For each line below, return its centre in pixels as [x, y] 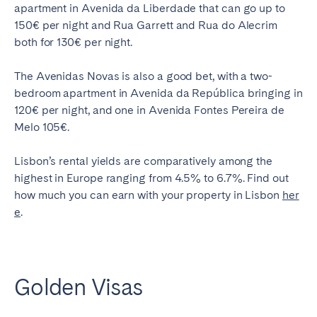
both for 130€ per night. [74, 42]
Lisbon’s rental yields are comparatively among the [144, 161]
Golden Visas [79, 287]
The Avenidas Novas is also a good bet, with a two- [144, 76]
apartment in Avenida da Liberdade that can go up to [150, 8]
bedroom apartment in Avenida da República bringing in [158, 93]
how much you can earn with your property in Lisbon [148, 195]
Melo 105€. [42, 127]
